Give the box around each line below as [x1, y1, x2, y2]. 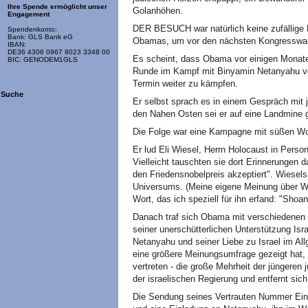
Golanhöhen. [133, 5, 183, 16]
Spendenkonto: [8, 25, 57, 34]
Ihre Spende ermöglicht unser [8, 3, 107, 11]
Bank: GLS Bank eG [8, 33, 73, 41]
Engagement [8, 10, 49, 19]
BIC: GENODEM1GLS [8, 56, 78, 64]
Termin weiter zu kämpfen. [133, 78, 238, 89]
